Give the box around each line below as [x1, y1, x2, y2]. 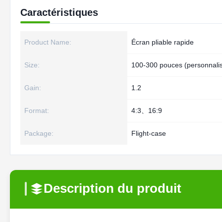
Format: [24, 107, 49, 114]
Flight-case [131, 129, 166, 137]
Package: [24, 129, 54, 137]
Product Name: [24, 38, 71, 46]
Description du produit [44, 181, 181, 196]
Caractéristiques [20, 7, 98, 18]
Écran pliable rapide [131, 38, 194, 46]
